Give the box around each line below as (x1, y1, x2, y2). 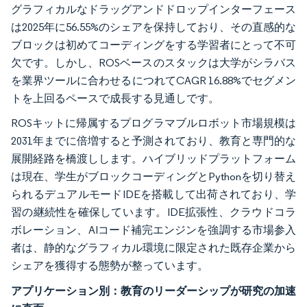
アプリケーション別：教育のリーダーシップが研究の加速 (11, 283, 296, 297)
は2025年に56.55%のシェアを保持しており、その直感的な (11, 20, 296, 34)
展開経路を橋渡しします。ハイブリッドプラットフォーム (11, 151, 296, 165)
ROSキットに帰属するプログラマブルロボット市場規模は (11, 116, 296, 130)
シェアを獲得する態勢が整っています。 (11, 258, 208, 272)
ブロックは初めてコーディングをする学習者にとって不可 (11, 38, 296, 51)
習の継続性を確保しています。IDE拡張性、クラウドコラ (11, 205, 296, 219)
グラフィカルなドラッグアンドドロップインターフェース (11, 2, 296, 16)
